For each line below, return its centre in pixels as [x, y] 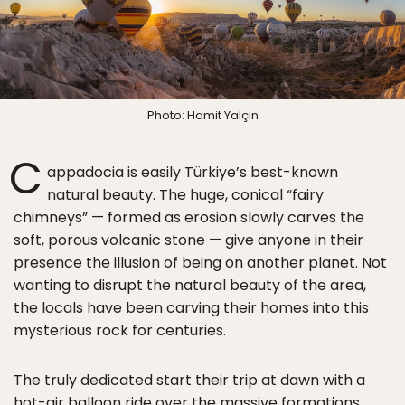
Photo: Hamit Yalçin [202, 115]
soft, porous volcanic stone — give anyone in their [188, 240]
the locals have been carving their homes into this [191, 307]
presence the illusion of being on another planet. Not [200, 262]
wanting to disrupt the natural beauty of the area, [190, 285]
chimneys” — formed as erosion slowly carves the [189, 217]
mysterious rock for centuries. [120, 330]
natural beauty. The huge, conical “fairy [185, 194]
